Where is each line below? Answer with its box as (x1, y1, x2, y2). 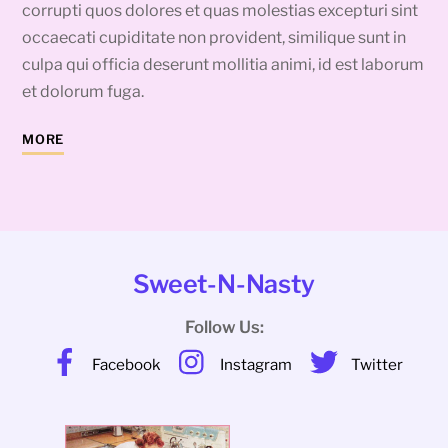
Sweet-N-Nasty (133, 269, 315, 300)
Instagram (216, 354, 292, 374)
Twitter (347, 354, 403, 374)
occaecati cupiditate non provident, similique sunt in (22, 28, 407, 48)
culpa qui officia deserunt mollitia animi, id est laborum (22, 55, 425, 75)
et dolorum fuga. (22, 82, 145, 102)
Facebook (88, 354, 161, 374)
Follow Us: (184, 316, 264, 337)
